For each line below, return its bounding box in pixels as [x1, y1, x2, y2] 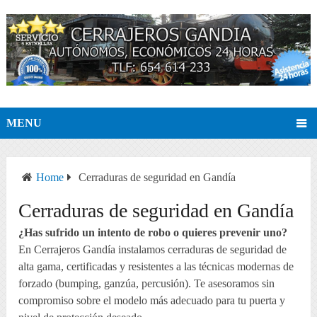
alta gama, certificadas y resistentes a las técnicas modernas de [18, 260, 294, 272]
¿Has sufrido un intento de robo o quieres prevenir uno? [18, 226, 288, 238]
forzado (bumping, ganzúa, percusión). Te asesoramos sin [18, 277, 275, 289]
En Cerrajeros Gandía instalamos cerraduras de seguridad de [18, 243, 287, 255]
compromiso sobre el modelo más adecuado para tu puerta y [18, 294, 286, 306]
